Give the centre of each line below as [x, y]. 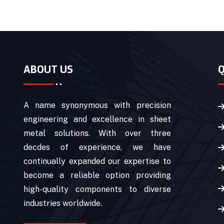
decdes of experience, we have [97, 147]
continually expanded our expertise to [97, 161]
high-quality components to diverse [97, 189]
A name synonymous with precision [97, 105]
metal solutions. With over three [97, 133]
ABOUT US [48, 69]
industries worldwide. [63, 203]
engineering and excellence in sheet [97, 119]
